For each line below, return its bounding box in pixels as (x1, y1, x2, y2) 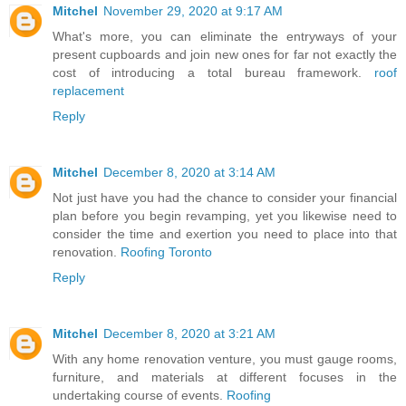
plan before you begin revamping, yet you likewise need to (53, 208, 397, 223)
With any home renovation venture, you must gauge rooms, (53, 351, 397, 366)
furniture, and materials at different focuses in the (53, 369, 397, 384)
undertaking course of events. (53, 387, 227, 402)
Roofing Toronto (121, 244, 212, 259)
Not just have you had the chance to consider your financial (53, 189, 397, 205)
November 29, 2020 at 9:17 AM (103, 3, 283, 18)
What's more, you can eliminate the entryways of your (53, 28, 397, 43)
